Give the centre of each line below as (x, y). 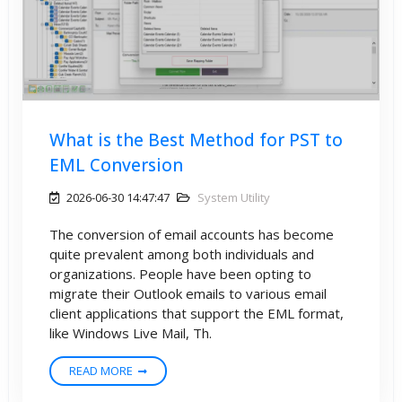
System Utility (234, 198)
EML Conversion (116, 166)
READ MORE (101, 371)
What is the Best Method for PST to (196, 140)
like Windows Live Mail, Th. (131, 333)
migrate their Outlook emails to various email (188, 294)
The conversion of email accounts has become (192, 235)
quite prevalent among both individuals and (182, 254)
